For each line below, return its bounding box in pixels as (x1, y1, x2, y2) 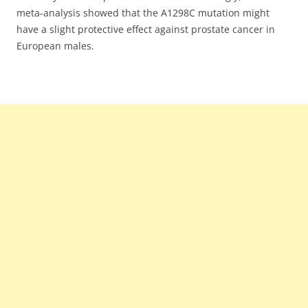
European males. (16, 39, 94, 53)
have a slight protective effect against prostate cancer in (16, 23, 275, 36)
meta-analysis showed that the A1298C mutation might (16, 6, 269, 20)
